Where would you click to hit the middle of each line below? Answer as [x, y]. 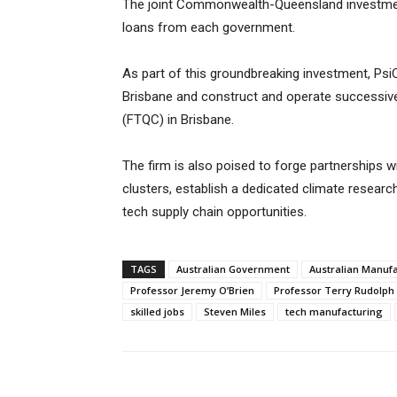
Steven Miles [235, 312]
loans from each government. [209, 28]
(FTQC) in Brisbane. [178, 120]
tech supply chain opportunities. [214, 212]
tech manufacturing [334, 312]
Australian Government [233, 269]
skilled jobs [157, 312]
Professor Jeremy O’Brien [192, 291]
